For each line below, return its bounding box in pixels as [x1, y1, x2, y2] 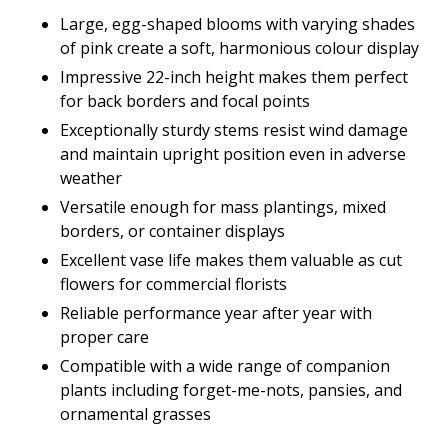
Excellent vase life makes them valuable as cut [60, 249, 402, 272]
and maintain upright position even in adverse [60, 143, 406, 166]
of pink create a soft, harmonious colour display [60, 37, 419, 60]
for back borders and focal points [60, 90, 310, 113]
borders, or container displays [60, 220, 285, 243]
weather [60, 167, 122, 190]
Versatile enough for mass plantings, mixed [60, 196, 386, 219]
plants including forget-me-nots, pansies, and [60, 379, 402, 402]
